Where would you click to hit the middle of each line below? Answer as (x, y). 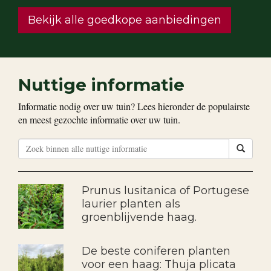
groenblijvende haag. (139, 217)
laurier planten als (131, 204)
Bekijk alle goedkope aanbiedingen (125, 20)
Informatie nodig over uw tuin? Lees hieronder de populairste (134, 106)
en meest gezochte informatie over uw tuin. (99, 119)
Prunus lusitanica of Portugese (165, 190)
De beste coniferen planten (156, 251)
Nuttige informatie (101, 84)
